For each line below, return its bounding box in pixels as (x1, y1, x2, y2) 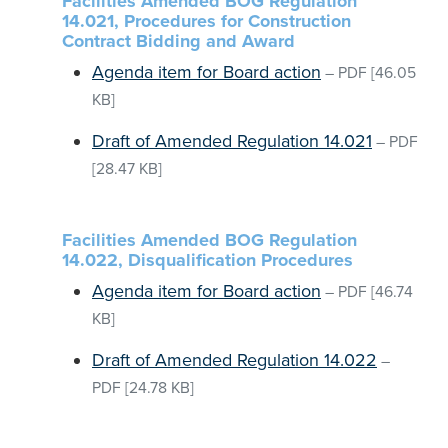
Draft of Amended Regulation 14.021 (92, 130, 372, 152)
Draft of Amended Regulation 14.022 (92, 349, 377, 371)
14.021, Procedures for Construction (62, 10, 351, 32)
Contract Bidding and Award (62, 30, 295, 52)
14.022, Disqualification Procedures (62, 249, 353, 271)
